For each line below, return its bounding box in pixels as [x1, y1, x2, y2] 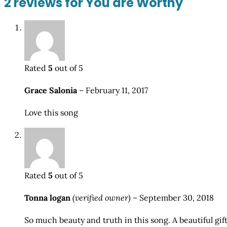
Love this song [24, 107, 78, 118]
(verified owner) [72, 193, 131, 203]
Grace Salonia [24, 85, 79, 96]
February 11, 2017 [86, 85, 148, 96]
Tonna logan [24, 193, 72, 203]
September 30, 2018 [139, 193, 214, 203]
